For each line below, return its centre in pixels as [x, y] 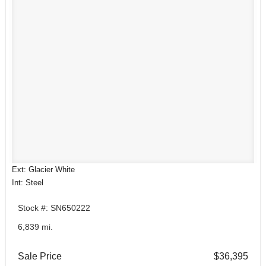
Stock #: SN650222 [54, 208]
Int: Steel [28, 183]
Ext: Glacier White [43, 170]
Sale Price [40, 256]
